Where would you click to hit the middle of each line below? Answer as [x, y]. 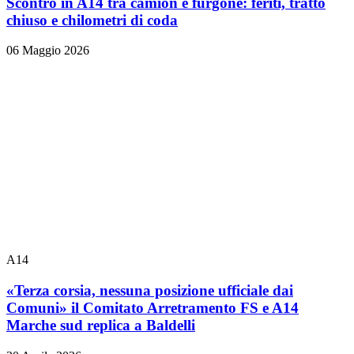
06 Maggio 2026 [48, 51]
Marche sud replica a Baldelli [101, 326]
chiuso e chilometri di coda [92, 20]
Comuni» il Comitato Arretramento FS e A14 [153, 308]
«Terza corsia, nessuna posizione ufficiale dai [150, 291]
